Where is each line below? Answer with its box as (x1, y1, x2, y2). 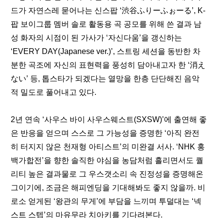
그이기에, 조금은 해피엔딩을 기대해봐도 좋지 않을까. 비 (11, 183, 206, 192)
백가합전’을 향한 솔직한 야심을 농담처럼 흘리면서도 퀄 (11, 156, 204, 164)
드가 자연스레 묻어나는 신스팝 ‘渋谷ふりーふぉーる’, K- (11, 6, 206, 15)
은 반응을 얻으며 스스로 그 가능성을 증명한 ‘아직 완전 (11, 129, 200, 137)
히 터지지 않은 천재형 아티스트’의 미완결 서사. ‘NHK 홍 (11, 143, 205, 151)
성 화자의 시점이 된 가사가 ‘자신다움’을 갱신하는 (11, 34, 182, 42)
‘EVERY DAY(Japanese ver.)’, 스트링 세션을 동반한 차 (11, 47, 201, 55)
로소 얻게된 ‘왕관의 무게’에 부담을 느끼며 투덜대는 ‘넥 (11, 197, 202, 205)
